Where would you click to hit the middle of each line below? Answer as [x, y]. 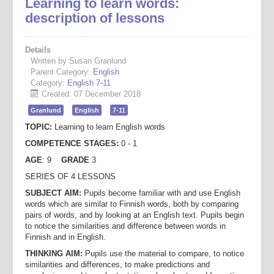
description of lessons [95, 18]
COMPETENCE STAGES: [72, 143]
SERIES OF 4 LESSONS [70, 176]
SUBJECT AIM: [54, 193]
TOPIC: [39, 127]
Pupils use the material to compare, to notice [165, 254]
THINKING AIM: [55, 254]
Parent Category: [62, 72]
